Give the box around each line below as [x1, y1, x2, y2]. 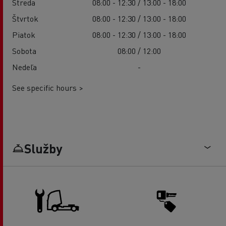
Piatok [12, 29, 35, 40]
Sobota [12, 45, 36, 56]
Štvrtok [12, 13, 38, 24]
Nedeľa [12, 62, 37, 73]
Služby [24, 140, 62, 157]
